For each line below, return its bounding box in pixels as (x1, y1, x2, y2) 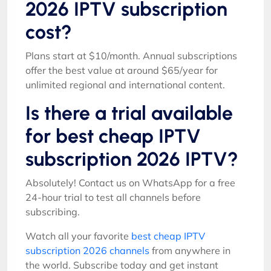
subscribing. (25, 205, 80, 218)
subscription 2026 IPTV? (25, 147, 238, 171)
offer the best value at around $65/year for (25, 64, 218, 76)
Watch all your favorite (25, 229, 131, 242)
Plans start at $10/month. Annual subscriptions (25, 49, 237, 62)
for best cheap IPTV (25, 124, 201, 148)
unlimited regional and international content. (25, 78, 225, 91)
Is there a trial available (25, 101, 233, 125)
